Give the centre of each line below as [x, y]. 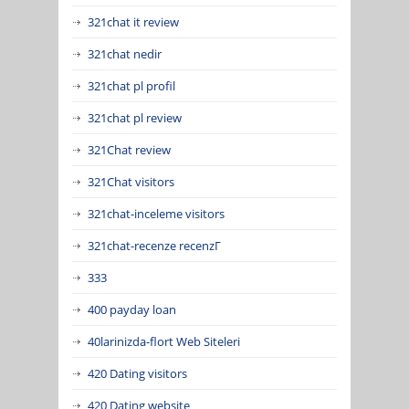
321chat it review [133, 21]
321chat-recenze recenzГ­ [154, 245]
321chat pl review [135, 117]
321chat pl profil [131, 85]
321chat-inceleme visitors [156, 213]
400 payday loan [132, 309]
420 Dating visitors [137, 373]
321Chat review [129, 149]
